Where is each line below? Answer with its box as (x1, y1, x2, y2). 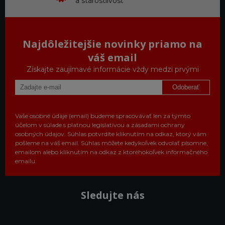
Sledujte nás (80, 188, 145, 202)
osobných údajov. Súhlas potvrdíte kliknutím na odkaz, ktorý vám (15, 130, 206, 138)
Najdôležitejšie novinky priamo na (23, 37, 202, 51)
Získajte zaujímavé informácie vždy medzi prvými (26, 64, 199, 74)
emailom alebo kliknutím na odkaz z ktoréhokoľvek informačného (15, 148, 207, 156)
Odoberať (172, 83, 199, 91)
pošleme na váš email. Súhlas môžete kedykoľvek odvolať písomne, (15, 139, 208, 147)
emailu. (15, 157, 37, 165)
